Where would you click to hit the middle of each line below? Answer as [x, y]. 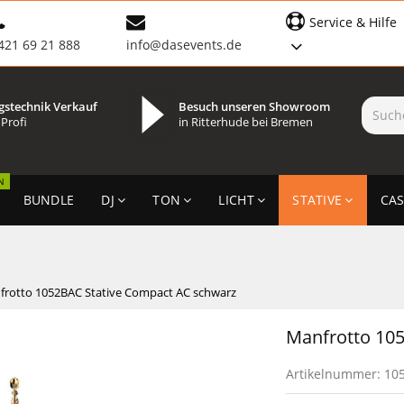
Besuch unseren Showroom [254, 106]
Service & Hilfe [353, 23]
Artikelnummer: [335, 373]
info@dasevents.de [184, 45]
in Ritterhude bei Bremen [245, 122]
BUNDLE [49, 199]
